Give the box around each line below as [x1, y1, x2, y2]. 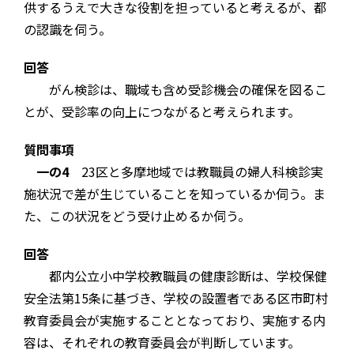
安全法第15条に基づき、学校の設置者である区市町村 [24, 288, 328, 308]
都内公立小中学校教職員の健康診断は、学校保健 [24, 266, 327, 286]
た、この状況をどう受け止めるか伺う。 [24, 206, 250, 226]
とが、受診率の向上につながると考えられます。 [24, 102, 300, 122]
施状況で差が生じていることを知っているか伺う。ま [24, 184, 326, 204]
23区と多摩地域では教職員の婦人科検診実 [69, 162, 323, 182]
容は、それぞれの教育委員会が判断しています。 [24, 333, 300, 352]
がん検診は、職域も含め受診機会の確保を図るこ [24, 80, 327, 100]
